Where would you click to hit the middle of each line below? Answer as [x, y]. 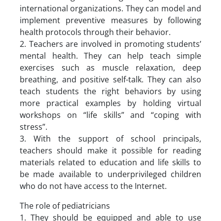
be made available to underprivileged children [110, 174]
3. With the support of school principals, [110, 138]
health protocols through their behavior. [95, 32]
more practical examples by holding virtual [110, 103]
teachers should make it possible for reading [110, 150]
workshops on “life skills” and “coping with [110, 115]
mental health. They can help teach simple [110, 55]
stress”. [34, 127]
